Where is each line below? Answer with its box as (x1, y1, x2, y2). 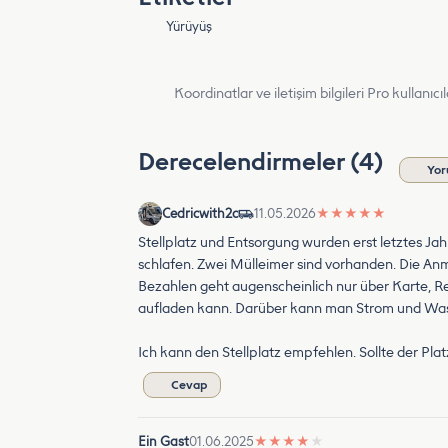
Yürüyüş (166, 19, 213, 35)
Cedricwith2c (162, 206, 238, 222)
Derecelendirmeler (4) (138, 147, 389, 177)
